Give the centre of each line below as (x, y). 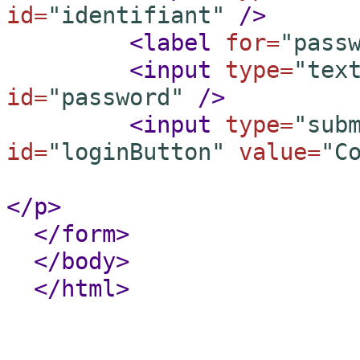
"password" (116, 97)
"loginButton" (136, 152)
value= (280, 152)
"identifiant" (136, 15)
